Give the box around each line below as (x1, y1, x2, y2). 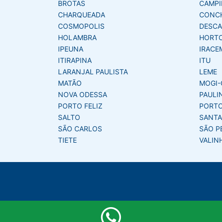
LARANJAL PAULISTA (58, 67, 128, 76)
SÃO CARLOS (58, 124, 102, 133)
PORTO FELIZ (58, 101, 103, 110)
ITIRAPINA (58, 55, 92, 64)
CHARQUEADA (58, 10, 105, 19)
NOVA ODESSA (58, 90, 107, 99)
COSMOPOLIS (58, 21, 105, 30)
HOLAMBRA (58, 33, 97, 42)
